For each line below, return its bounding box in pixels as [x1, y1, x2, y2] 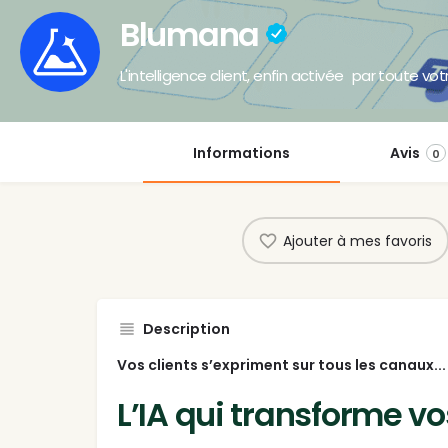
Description [143, 319, 230, 340]
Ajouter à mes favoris [283, 230, 432, 251]
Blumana [120, 11, 266, 57]
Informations [192, 143, 290, 164]
